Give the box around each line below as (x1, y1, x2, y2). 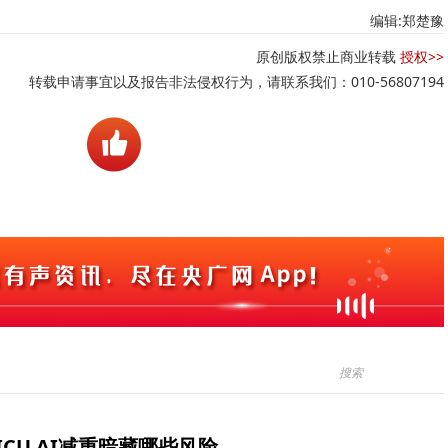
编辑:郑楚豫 (370, 11, 444, 30)
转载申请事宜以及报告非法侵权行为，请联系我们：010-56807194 (29, 72, 444, 91)
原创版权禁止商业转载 (256, 47, 400, 66)
